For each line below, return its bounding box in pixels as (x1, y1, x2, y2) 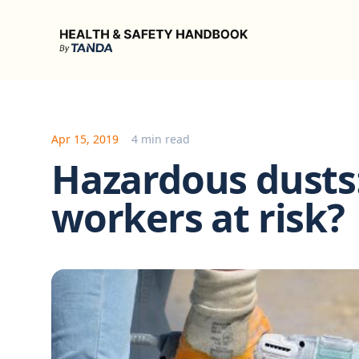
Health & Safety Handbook (50, 19, 212, 37)
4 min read (131, 131, 190, 147)
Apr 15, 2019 (51, 131, 119, 147)
